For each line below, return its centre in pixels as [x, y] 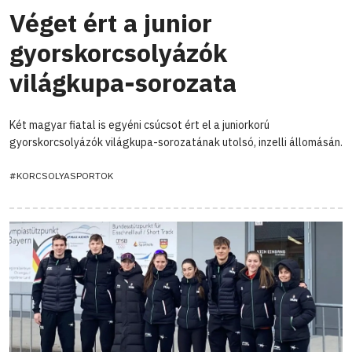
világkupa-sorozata [123, 82]
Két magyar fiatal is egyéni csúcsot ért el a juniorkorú [139, 125]
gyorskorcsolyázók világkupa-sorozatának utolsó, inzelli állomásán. [176, 142]
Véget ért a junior [111, 22]
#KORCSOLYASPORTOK [61, 175]
